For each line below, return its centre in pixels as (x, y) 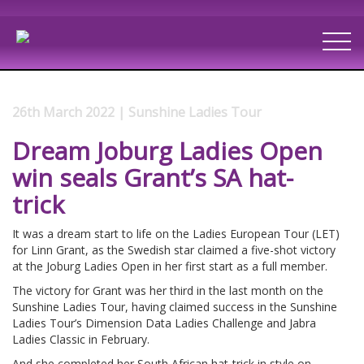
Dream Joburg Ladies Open (167, 150)
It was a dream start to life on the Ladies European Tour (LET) (176, 233)
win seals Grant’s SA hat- (153, 177)
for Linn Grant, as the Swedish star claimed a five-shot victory (174, 249)
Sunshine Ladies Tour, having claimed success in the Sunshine (175, 306)
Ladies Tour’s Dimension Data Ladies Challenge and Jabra (164, 323)
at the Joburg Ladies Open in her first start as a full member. (170, 266)
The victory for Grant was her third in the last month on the (168, 290)
